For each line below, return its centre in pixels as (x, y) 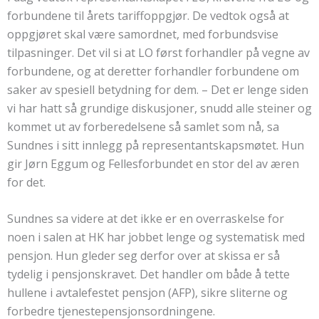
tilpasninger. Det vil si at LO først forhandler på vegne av (158, 52)
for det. (26, 182)
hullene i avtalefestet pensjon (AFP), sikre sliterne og (147, 293)
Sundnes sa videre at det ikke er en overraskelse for (146, 219)
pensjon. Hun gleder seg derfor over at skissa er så (143, 256)
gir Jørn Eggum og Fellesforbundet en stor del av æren (153, 163)
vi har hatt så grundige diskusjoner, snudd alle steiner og (159, 108)
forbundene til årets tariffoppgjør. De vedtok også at (148, 15)
